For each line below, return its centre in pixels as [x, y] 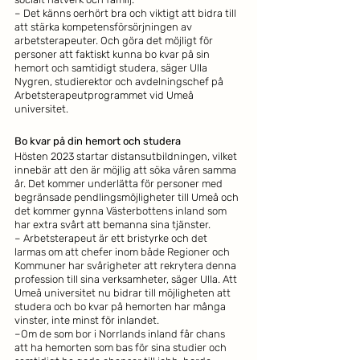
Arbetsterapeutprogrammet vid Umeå [105, 95]
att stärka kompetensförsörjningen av [104, 27]
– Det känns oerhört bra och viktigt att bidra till [127, 13]
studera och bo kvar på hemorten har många [121, 307]
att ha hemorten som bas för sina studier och [122, 348]
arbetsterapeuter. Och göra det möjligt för [115, 41]
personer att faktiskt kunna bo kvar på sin [113, 54]
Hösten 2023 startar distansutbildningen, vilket [127, 156]
